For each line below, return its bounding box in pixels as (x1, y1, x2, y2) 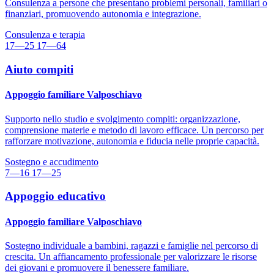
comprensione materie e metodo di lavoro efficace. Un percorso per (5, 124, 264, 135)
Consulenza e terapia (5, 29, 85, 40)
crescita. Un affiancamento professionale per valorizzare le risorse (5, 251, 257, 262)
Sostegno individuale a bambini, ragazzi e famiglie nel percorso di (5, 240, 258, 251)
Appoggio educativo (5, 190, 106, 203)
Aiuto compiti (5, 63, 73, 76)
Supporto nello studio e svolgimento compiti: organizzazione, (5, 113, 240, 124)
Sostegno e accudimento (5, 156, 98, 167)
